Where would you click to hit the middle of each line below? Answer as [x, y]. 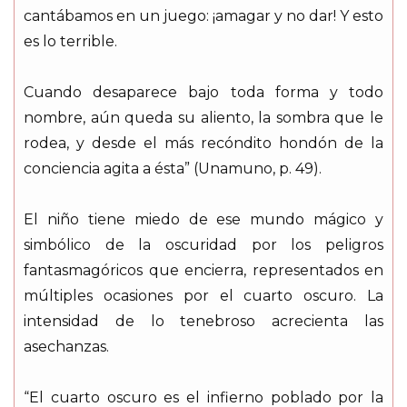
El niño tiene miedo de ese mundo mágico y [203, 219]
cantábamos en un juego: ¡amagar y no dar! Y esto [203, 15]
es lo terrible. [70, 41]
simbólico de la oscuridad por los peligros [203, 244]
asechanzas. [66, 346]
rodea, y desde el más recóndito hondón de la [203, 143]
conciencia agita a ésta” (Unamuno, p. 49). [173, 168]
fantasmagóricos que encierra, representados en [203, 270]
